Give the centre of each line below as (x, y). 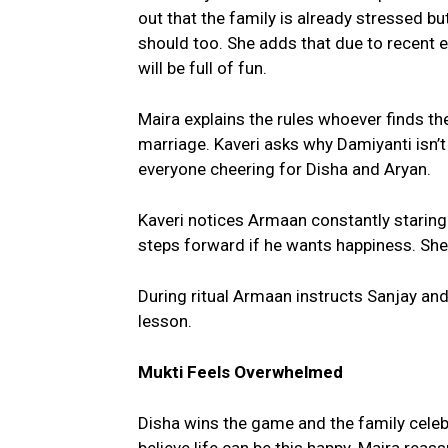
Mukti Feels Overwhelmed (240, 372)
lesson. (165, 321)
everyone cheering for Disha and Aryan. (284, 169)
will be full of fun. (202, 68)
